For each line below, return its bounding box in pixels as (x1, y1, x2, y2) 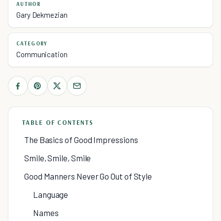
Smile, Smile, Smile (24, 153, 91, 163)
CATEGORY (16, 40, 48, 47)
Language (33, 189, 69, 199)
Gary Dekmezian (16, 10, 68, 19)
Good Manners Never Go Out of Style (24, 171, 152, 181)
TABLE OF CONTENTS (22, 118, 94, 126)
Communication (16, 50, 68, 59)
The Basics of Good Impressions (24, 135, 138, 145)
